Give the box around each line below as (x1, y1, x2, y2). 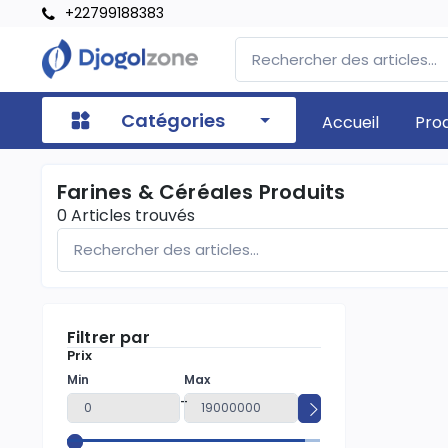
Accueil (322, 110, 379, 134)
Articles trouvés (67, 203, 195, 227)
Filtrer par (67, 326, 150, 350)
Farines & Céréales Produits (57, 177, 346, 206)
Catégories (121, 108, 225, 134)
